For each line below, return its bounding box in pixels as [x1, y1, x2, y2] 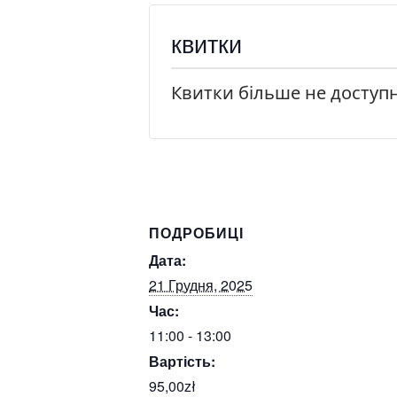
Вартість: [149, 351, 215, 371]
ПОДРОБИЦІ [149, 222, 244, 243]
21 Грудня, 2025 [149, 275, 253, 295]
